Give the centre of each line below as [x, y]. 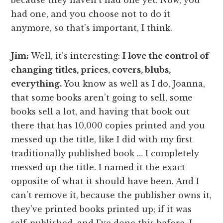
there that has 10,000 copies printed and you [108, 126]
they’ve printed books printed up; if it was [102, 209]
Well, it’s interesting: [76, 56]
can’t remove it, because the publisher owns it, [111, 195]
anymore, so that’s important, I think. [92, 28]
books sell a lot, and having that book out [101, 112]
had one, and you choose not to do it [91, 14]
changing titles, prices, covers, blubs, [91, 70]
